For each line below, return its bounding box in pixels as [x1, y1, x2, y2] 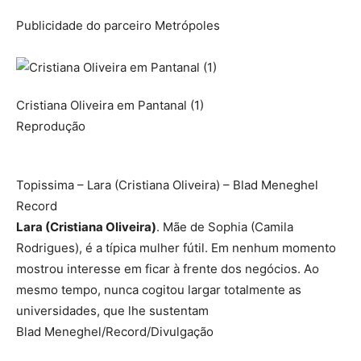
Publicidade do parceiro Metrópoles [16, 17, 220, 33]
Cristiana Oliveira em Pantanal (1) [16, 97, 204, 113]
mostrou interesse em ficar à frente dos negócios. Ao [16, 260, 319, 276]
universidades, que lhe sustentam [16, 302, 209, 318]
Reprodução [16, 118, 85, 134]
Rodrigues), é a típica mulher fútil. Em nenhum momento [16, 239, 336, 255]
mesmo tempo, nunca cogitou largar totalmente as [16, 281, 301, 297]
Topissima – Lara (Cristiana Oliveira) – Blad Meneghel [16, 176, 318, 193]
